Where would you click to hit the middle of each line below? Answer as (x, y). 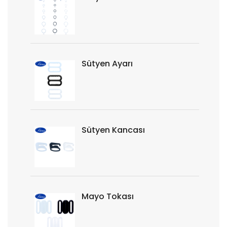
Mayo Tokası (108, 196)
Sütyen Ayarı (107, 64)
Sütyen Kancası (113, 130)
